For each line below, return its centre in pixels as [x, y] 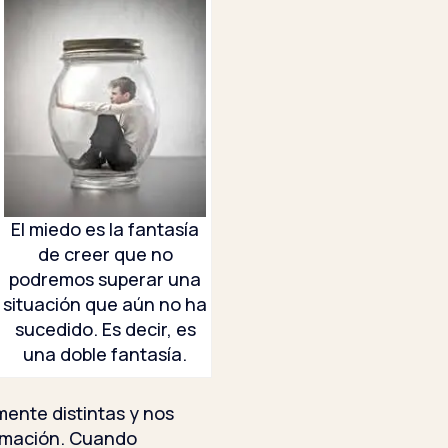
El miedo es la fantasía [105, 228]
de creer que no [105, 253]
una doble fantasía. [105, 353]
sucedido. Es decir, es [105, 328]
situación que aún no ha [105, 303]
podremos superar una [105, 278]
